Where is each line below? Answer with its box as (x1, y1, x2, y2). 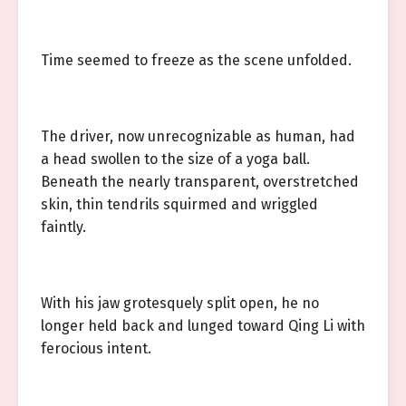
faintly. (41, 218, 86, 236)
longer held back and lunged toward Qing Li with (41, 317, 365, 334)
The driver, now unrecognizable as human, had (41, 128, 355, 145)
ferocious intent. (41, 340, 151, 357)
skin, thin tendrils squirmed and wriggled (41, 196, 318, 213)
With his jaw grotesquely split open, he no (41, 295, 319, 312)
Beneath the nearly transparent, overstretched (41, 173, 359, 190)
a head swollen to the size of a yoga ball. (41, 150, 310, 168)
